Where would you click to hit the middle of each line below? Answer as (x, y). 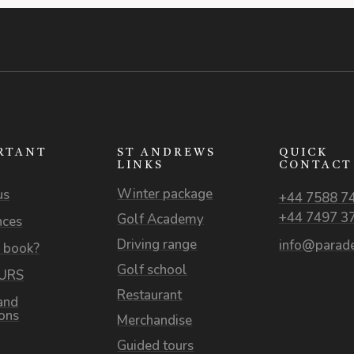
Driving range (157, 245)
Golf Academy (161, 220)
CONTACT (315, 166)
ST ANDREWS (167, 153)
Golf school (153, 270)
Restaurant (150, 296)
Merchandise (155, 321)
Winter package (165, 194)
